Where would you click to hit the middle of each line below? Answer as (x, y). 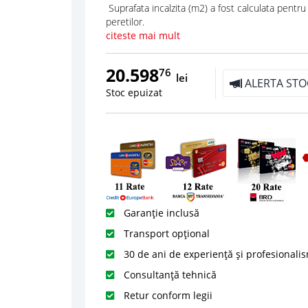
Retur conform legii (166, 295)
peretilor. (125, 21)
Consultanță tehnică (168, 274)
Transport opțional (165, 233)
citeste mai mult (143, 35)
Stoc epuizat (134, 92)
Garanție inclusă (160, 212)
